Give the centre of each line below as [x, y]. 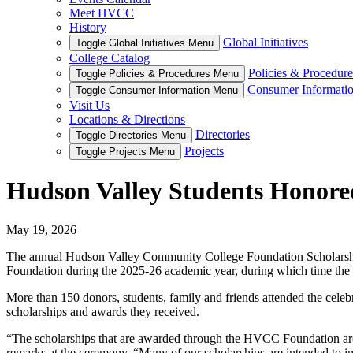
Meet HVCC [102, 13]
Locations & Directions [127, 119]
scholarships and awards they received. [103, 311]
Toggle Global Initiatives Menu [145, 43]
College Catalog [110, 58]
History [88, 27]
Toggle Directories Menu [131, 135]
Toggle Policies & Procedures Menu [157, 74]
